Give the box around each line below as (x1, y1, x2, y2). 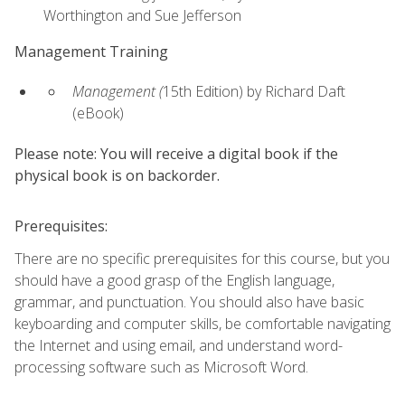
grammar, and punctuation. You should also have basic (14, 291, 364, 312)
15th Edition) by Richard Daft (163, 81, 345, 102)
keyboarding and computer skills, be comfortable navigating (14, 313, 391, 334)
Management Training (14, 41, 168, 61)
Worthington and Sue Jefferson (43, 5, 241, 25)
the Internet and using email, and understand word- (14, 334, 343, 355)
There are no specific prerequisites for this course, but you (14, 248, 390, 268)
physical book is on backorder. (14, 165, 220, 185)
